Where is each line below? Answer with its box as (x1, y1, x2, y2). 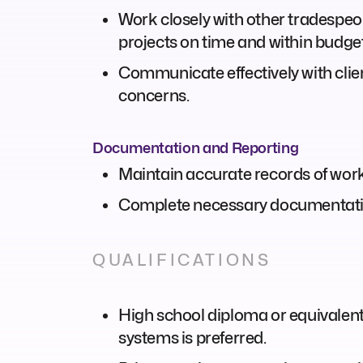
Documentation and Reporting (92, 139, 299, 156)
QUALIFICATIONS (92, 250, 271, 270)
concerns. (118, 85, 190, 105)
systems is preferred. (118, 327, 267, 348)
